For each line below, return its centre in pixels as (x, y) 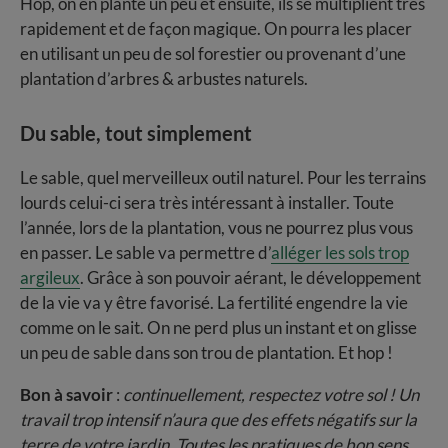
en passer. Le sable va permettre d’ (145, 252)
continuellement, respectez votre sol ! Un (271, 394)
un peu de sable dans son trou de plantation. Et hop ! (208, 352)
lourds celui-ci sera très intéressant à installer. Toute (207, 202)
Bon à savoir (66, 394)
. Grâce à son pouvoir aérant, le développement (250, 277)
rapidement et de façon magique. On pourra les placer (216, 28)
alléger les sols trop (340, 252)
